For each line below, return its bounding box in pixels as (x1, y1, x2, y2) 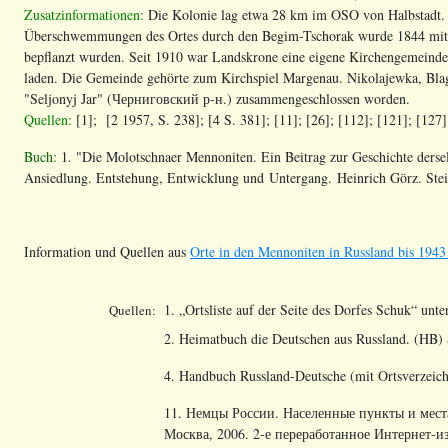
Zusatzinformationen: (24, 4, 144, 24)
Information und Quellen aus (24, 241, 190, 261)
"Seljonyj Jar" (24, 88, 107, 108)
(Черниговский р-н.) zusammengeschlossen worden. (107, 88, 410, 108)
